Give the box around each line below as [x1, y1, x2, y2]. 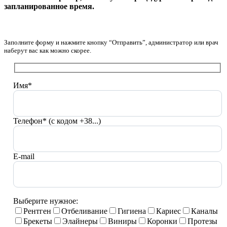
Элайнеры [62, 216, 98, 225]
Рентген [23, 206, 51, 215]
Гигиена [118, 206, 146, 215]
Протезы [187, 216, 217, 225]
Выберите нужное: [13, 196, 78, 205]
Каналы [191, 206, 218, 215]
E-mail [13, 152, 34, 161]
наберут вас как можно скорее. [4, 47, 91, 55]
